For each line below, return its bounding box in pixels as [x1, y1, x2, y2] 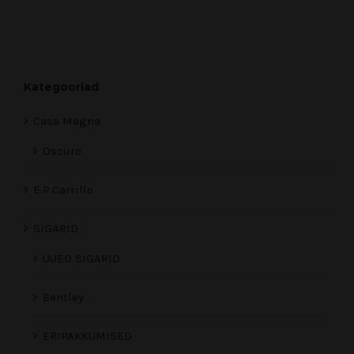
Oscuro [43, 144, 81, 159]
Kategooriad [24, 81, 99, 94]
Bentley [43, 290, 84, 305]
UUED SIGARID [43, 251, 120, 266]
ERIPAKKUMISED [43, 329, 132, 344]
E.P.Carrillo [33, 183, 93, 198]
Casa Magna [33, 114, 100, 129]
